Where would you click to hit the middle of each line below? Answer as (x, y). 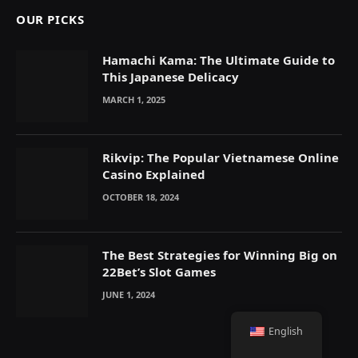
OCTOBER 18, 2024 (141, 197)
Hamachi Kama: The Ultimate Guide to (219, 60)
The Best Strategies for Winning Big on (220, 255)
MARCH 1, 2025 (134, 99)
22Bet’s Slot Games (159, 271)
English (286, 331)
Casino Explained (154, 174)
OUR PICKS (50, 19)
